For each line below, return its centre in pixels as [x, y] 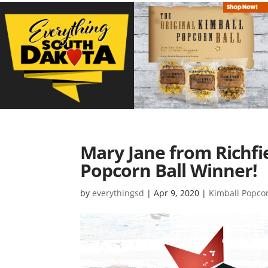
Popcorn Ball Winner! [169, 170]
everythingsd [118, 193]
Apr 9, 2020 [177, 193]
